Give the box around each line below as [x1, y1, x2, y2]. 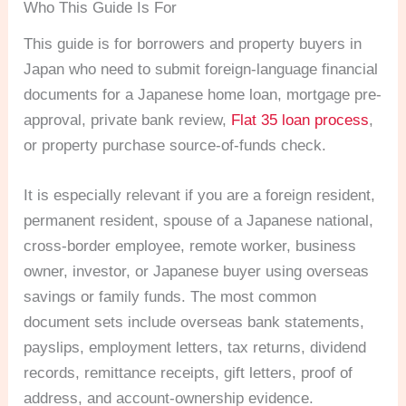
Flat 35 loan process [231, 111, 370, 129]
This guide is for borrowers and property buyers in [24, 34, 362, 53]
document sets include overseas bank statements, [24, 313, 365, 331]
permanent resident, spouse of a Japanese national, [24, 211, 374, 229]
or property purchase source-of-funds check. [24, 136, 327, 154]
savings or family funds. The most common [24, 287, 317, 305]
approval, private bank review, [24, 111, 232, 129]
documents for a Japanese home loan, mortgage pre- [24, 85, 382, 103]
